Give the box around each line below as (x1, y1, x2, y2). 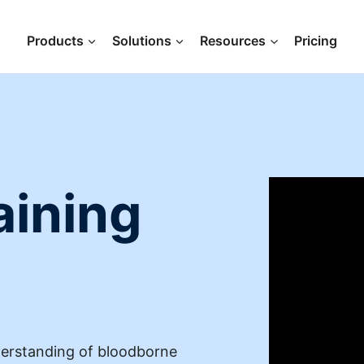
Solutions (111, 32, 171, 49)
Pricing (294, 32, 338, 49)
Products (26, 32, 84, 49)
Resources (200, 32, 266, 49)
